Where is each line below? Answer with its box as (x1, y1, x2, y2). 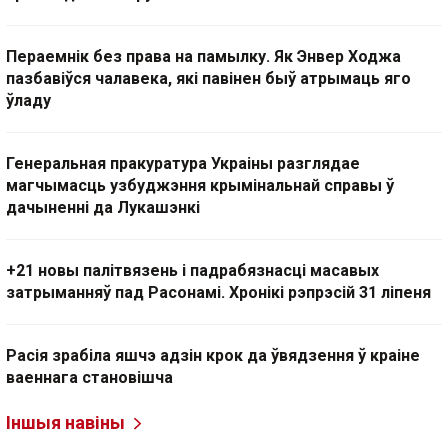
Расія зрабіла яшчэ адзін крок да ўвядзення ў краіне (6, 346, 420, 366)
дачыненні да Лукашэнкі (6, 198, 200, 218)
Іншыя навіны (6, 412, 125, 434)
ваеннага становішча (6, 368, 173, 388)
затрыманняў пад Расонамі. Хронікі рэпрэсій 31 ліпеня (6, 283, 431, 303)
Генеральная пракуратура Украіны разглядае (6, 154, 360, 174)
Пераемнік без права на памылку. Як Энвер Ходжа (6, 47, 401, 67)
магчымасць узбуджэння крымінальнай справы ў (6, 176, 394, 196)
